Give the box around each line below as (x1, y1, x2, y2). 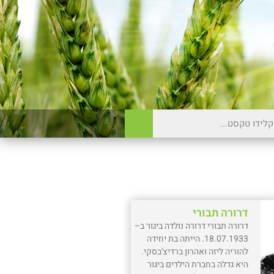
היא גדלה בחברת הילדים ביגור (147, 257, 249, 271)
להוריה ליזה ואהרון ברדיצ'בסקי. (141, 245, 249, 258)
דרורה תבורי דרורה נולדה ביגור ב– (135, 219, 249, 232)
